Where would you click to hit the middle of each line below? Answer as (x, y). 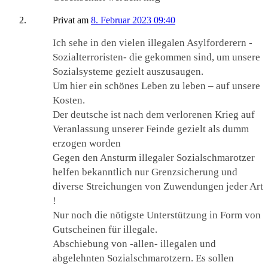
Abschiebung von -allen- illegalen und (134, 243)
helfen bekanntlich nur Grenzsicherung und (145, 172)
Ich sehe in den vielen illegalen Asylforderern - (153, 42)
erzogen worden (87, 143)
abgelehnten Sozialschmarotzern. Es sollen (143, 258)
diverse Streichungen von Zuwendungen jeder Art (158, 186)
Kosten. (69, 100)
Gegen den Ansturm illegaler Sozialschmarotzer (154, 157)
